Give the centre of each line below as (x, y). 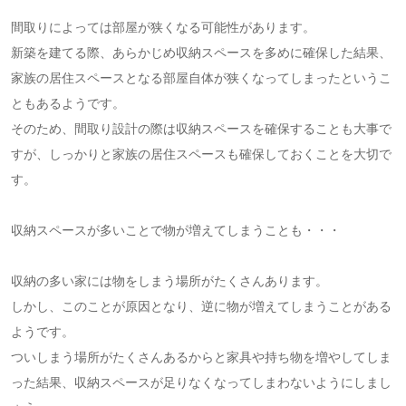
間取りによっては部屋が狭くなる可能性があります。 (163, 28)
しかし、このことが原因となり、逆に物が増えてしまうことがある (201, 307)
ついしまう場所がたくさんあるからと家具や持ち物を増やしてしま (201, 358)
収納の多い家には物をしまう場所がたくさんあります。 (169, 281)
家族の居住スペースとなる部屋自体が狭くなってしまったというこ (201, 78)
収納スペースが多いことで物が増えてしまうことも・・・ (175, 231)
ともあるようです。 (68, 104)
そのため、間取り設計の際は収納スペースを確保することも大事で (201, 129)
